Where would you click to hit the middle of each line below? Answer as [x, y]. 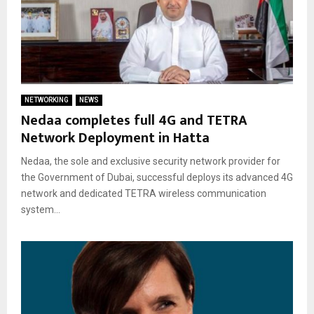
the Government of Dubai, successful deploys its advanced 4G [157, 177]
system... [41, 209]
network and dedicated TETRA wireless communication [144, 193]
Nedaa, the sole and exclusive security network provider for [151, 161]
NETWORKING [47, 100]
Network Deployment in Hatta [115, 138]
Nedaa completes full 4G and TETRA [134, 120]
